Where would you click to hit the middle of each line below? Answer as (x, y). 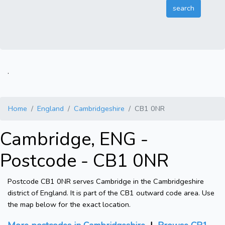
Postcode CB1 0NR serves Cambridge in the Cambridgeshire (106, 182)
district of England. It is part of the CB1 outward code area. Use (111, 193)
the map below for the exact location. (69, 205)
